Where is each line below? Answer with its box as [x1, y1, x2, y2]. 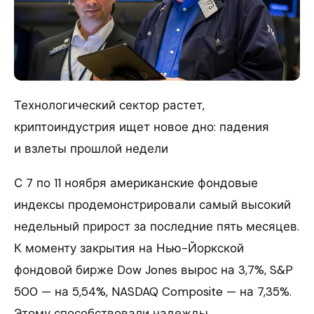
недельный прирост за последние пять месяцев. [14, 219, 299, 235]
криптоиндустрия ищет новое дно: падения [14, 119, 269, 135]
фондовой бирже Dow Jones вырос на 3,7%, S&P [14, 262, 293, 278]
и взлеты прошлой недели [14, 141, 168, 157]
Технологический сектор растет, [14, 97, 205, 114]
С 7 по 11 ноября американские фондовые [14, 175, 258, 191]
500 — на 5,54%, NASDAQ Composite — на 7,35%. [14, 284, 292, 300]
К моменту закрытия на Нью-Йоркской [14, 240, 244, 257]
